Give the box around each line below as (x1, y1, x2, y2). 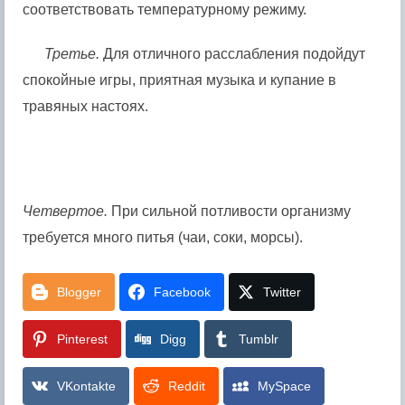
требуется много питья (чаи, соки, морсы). (23, 229, 303, 245)
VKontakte (57, 378, 116, 393)
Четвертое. (23, 202, 108, 219)
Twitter (263, 284, 301, 299)
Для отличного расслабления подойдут (99, 45, 365, 61)
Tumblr (239, 331, 278, 346)
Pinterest (57, 331, 108, 346)
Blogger (57, 284, 101, 299)
